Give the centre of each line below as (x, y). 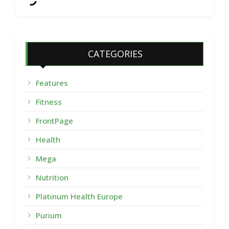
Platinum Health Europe (79, 197)
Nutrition (52, 178)
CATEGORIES (115, 54)
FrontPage (54, 121)
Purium (49, 215)
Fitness (49, 102)
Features (52, 83)
